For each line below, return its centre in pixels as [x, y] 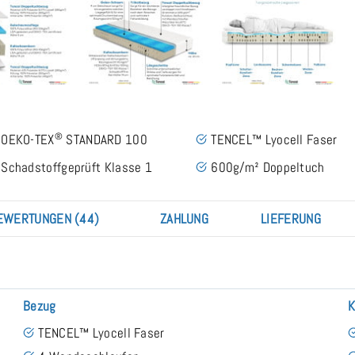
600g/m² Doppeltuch [268, 167]
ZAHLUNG [184, 218]
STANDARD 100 [105, 139]
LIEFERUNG [291, 218]
